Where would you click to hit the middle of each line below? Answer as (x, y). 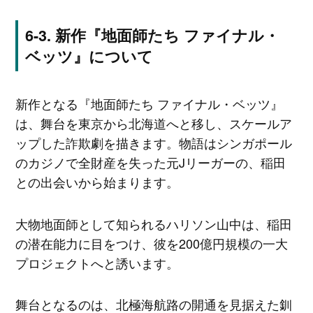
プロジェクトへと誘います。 (97, 262)
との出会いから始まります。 (97, 182)
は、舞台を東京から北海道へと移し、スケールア (153, 123)
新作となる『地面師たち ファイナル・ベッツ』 (149, 104)
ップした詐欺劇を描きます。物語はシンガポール (153, 143)
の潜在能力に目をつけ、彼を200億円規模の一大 (151, 243)
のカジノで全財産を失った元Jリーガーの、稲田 (150, 162)
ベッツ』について (89, 56)
